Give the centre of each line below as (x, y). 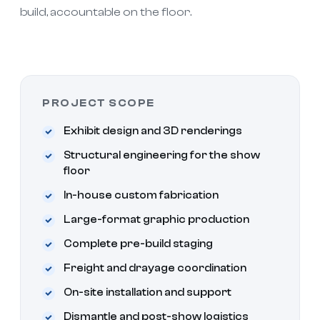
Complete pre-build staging (138, 244)
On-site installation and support (147, 292)
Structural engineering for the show (162, 155)
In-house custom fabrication (141, 195)
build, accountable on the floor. (106, 12)
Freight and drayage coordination (155, 268)
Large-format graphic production (156, 220)
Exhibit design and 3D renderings (153, 131)
